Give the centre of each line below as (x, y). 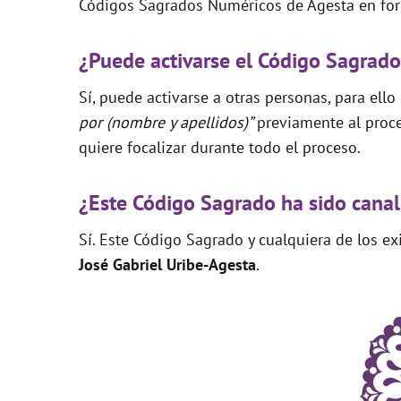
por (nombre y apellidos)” (168, 122)
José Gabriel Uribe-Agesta (167, 264)
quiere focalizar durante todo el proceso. (220, 147)
